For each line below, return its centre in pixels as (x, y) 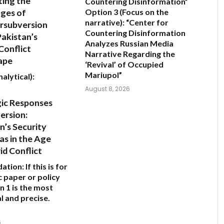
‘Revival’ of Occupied (124, 64)
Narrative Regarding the (130, 54)
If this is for (46, 166)
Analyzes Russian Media (129, 43)
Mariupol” (103, 75)
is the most (32, 187)
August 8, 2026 (107, 89)
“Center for (146, 22)
